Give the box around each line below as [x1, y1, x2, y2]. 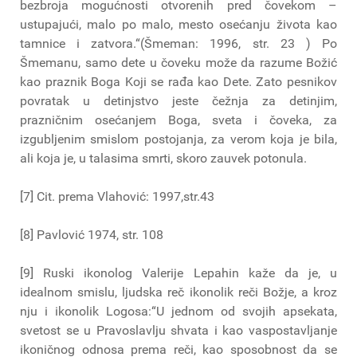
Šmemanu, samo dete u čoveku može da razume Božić [20, 54, 337, 70]
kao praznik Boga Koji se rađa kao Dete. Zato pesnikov [20, 73, 337, 89]
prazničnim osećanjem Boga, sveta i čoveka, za [20, 112, 337, 127]
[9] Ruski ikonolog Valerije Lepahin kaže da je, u [20, 265, 337, 280]
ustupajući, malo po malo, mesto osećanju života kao [20, 16, 337, 32]
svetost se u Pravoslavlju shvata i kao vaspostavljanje [20, 322, 337, 338]
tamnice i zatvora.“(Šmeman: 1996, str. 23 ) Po [20, 35, 337, 51]
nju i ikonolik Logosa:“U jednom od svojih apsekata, [20, 303, 337, 319]
